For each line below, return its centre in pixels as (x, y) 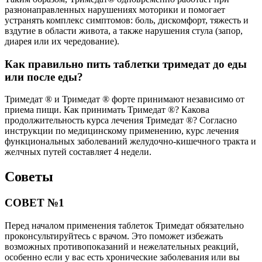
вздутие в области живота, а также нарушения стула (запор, (124, 30)
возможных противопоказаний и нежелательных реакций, (122, 246)
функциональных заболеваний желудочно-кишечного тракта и (130, 142)
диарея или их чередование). (62, 41)
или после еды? (44, 77)
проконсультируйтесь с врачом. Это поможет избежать (114, 236)
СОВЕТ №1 (35, 203)
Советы (29, 177)
